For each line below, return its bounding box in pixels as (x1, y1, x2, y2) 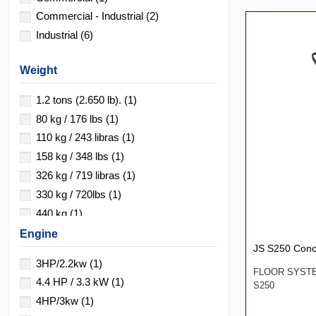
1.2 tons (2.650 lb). (36, 93, 124, 106)
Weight (20, 64, 57, 77)
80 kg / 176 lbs (36, 112, 106, 125)
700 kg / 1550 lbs (36, 226, 117, 238)
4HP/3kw (36, 295, 81, 308)
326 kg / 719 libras (36, 169, 123, 181)
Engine (20, 227, 58, 240)
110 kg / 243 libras (36, 131, 122, 144)
